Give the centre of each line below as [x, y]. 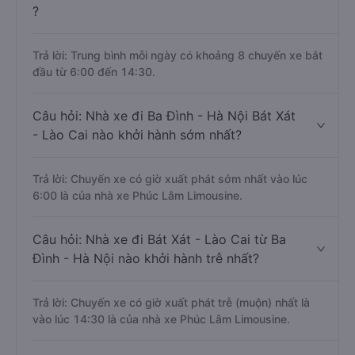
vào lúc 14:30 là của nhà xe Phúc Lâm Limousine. [161, 319]
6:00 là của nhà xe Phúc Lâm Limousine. [137, 195]
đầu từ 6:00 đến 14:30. [94, 72]
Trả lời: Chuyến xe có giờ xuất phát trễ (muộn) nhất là [171, 302]
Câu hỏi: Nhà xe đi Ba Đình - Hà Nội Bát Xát [164, 116]
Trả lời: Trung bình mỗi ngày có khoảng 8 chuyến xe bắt [177, 55]
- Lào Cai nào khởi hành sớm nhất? [137, 135]
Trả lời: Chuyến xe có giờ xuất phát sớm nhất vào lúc [170, 179]
